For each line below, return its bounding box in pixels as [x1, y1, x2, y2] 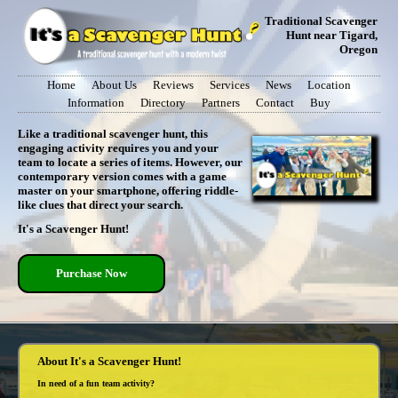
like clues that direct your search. [18, 198, 183, 211]
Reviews [153, 78, 194, 92]
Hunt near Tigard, [286, 28, 378, 43]
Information [68, 96, 124, 109]
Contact [256, 96, 294, 109]
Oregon [339, 43, 378, 57]
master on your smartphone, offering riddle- [18, 184, 238, 197]
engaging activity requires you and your [18, 141, 219, 155]
